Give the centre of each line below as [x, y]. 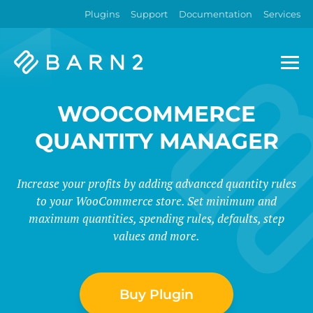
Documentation [216, 14]
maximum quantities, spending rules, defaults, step [156, 218]
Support [149, 14]
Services [282, 14]
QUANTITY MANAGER [156, 141]
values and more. [156, 236]
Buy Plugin [156, 294]
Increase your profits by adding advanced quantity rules [156, 183]
